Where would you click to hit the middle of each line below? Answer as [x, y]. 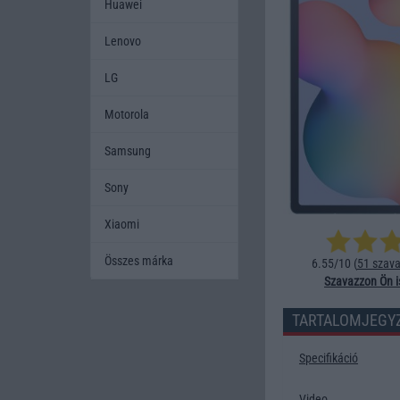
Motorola [127, 114]
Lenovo [123, 41]
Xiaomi [122, 224]
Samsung [128, 150]
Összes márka [139, 260]
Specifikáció [329, 358]
